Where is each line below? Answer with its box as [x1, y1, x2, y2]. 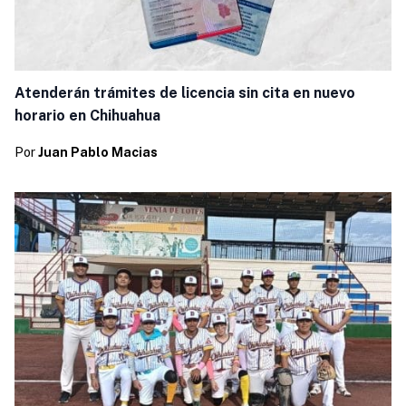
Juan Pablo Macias [37, 145, 158, 160]
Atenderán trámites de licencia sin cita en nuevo [14, 83, 355, 101]
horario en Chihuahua [14, 106, 160, 124]
